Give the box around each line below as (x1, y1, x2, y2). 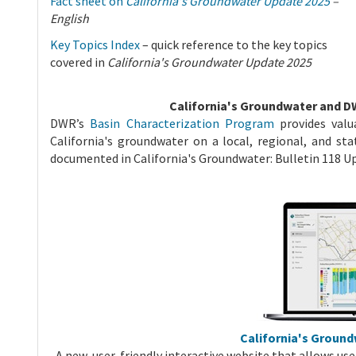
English (50, 10, 91, 27)
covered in (50, 54, 107, 71)
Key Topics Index (50, 37, 140, 53)
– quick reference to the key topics (140, 37, 327, 53)
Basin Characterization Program (90, 115, 274, 132)
